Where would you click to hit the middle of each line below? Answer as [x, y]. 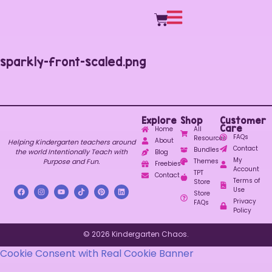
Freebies [168, 164]
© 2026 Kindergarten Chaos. [136, 234]
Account [246, 169]
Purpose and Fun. [72, 162]
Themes [206, 161]
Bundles [206, 150]
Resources [210, 138]
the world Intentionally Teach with [72, 152]
